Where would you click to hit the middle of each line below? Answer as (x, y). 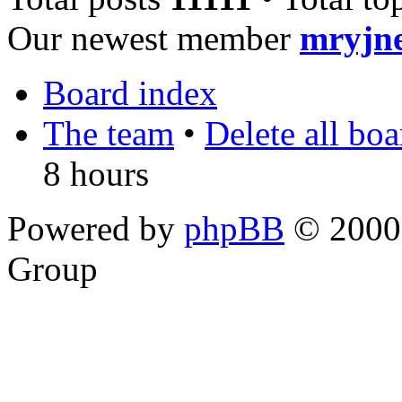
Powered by (96, 229)
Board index (130, 93)
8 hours (96, 174)
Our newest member (153, 39)
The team (109, 134)
